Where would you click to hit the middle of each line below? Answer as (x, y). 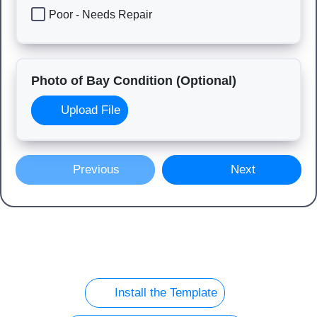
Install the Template (165, 293)
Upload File (89, 110)
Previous (95, 169)
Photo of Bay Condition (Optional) (134, 81)
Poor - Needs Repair (100, 14)
